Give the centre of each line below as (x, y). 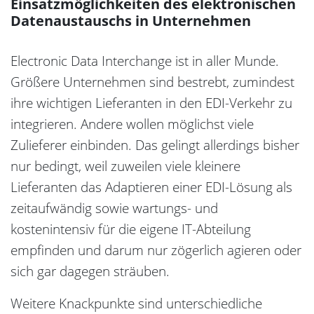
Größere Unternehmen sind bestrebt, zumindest (152, 82)
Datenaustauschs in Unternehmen (131, 21)
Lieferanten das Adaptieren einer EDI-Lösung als (151, 187)
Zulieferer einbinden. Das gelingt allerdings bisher (155, 145)
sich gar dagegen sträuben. (90, 272)
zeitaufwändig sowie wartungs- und (114, 209)
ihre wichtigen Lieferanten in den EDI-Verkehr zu (151, 103)
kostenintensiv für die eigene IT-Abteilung (131, 230)
